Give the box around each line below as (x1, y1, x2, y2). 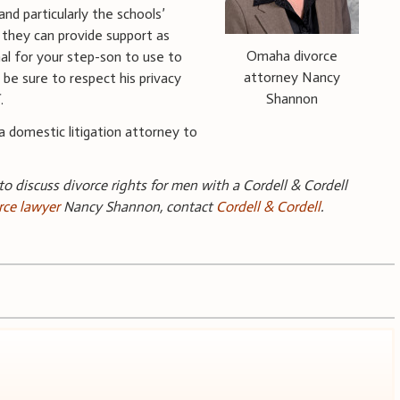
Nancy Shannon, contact (60, 197, 217, 215)
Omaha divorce (246, 46, 337, 64)
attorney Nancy (243, 68, 340, 86)
